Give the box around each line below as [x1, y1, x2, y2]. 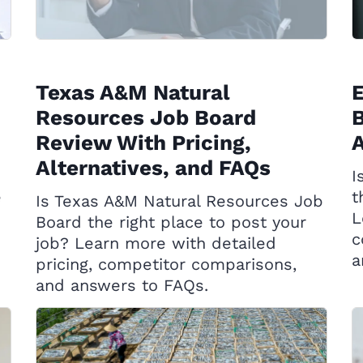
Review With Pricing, [36, 130, 251, 155]
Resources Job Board [36, 105, 256, 130]
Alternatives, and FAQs [36, 156, 271, 180]
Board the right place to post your [36, 212, 306, 232]
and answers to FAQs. [36, 275, 208, 295]
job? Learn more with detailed [36, 233, 276, 253]
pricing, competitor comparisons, [36, 254, 297, 274]
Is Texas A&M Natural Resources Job [36, 191, 323, 211]
